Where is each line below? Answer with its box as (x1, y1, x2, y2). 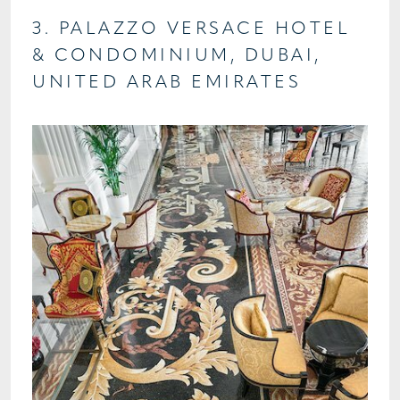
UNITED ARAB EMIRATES (32, 73, 301, 92)
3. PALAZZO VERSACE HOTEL (32, 20, 349, 38)
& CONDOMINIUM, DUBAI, (32, 46, 321, 65)
